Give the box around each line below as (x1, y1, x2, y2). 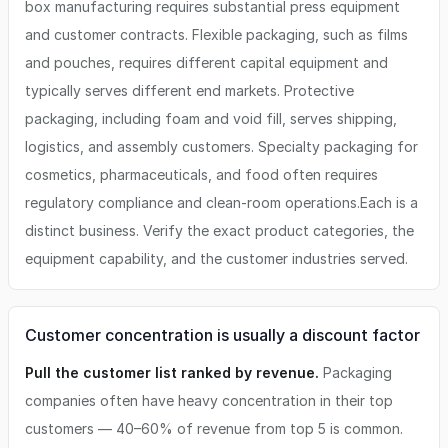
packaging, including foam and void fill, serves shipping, (25, 110, 397, 127)
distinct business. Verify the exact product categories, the (25, 222, 414, 239)
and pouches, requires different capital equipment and (25, 54, 388, 71)
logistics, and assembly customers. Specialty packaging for (25, 138, 418, 155)
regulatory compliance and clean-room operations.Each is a (25, 194, 418, 211)
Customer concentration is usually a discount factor (25, 325, 420, 345)
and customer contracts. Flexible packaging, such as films (25, 26, 408, 43)
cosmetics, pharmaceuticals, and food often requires (25, 166, 378, 183)
